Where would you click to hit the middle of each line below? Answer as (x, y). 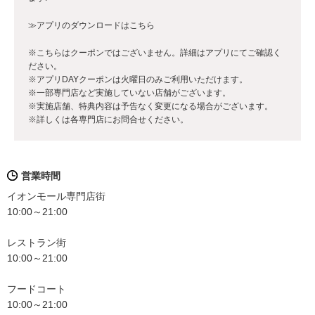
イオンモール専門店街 (56, 197)
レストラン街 (37, 243)
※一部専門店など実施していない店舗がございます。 (129, 93)
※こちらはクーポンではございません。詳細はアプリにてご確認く (155, 53)
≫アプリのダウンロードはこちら (91, 26)
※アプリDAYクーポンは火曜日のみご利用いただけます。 (138, 80)
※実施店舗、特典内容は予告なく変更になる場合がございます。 (150, 107)
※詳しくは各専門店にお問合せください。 (108, 120)
